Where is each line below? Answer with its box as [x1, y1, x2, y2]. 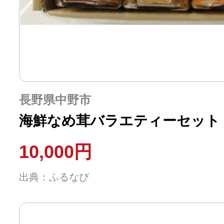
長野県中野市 [19, 93, 91, 106]
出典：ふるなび [19, 171, 89, 182]
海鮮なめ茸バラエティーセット [19, 113, 220, 128]
